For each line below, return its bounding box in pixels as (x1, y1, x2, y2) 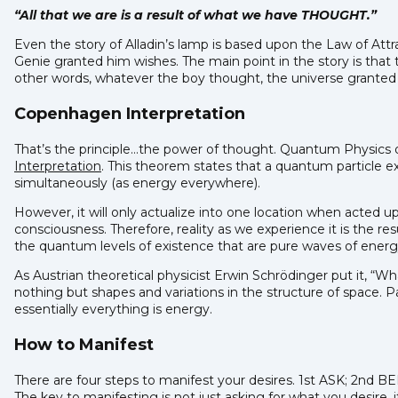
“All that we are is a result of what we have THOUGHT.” (14, 6, 380, 23)
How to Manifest (14, 334, 154, 354)
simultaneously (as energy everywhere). (14, 174, 264, 191)
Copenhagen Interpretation (14, 103, 250, 123)
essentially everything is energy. (14, 300, 212, 317)
